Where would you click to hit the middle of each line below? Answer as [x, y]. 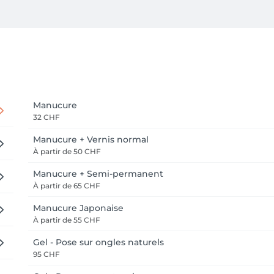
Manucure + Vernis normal [91, 139]
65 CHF [86, 186]
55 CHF [86, 220]
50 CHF [86, 151]
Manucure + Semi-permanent [98, 174]
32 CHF [46, 117]
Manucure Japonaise [78, 208]
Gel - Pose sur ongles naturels [98, 242]
